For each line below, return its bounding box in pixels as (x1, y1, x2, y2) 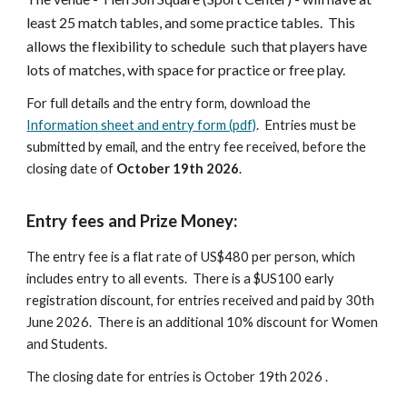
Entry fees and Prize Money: (26, 211, 238, 231)
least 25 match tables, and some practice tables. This (26, 14, 356, 31)
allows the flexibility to (26, 37, 172, 55)
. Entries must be (256, 117, 357, 133)
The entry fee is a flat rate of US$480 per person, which (26, 249, 356, 264)
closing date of (26, 161, 114, 176)
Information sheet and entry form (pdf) (26, 117, 257, 133)
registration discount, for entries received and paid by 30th (26, 293, 375, 308)
